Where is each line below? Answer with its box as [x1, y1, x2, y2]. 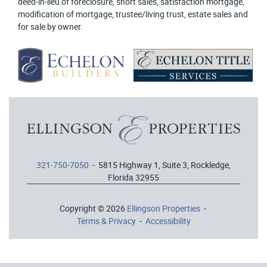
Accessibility [145, 215, 191, 227]
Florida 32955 [108, 172, 159, 184]
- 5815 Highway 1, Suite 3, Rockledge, [89, 159, 231, 171]
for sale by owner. [18, 21, 83, 33]
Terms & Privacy [76, 215, 136, 227]
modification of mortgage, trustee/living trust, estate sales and [18, 8, 248, 20]
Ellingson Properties [126, 203, 200, 215]
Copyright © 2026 [59, 203, 127, 215]
